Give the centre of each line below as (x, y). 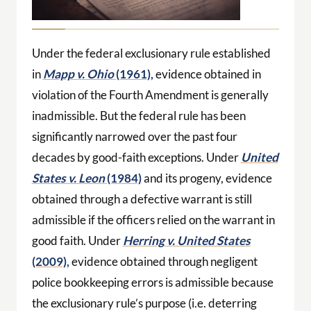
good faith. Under (77, 240)
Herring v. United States (186, 240)
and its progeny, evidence (207, 178)
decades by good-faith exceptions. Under (136, 157)
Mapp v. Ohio (78, 74)
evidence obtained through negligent (163, 261)
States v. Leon (68, 178)
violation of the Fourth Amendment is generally (150, 94)
